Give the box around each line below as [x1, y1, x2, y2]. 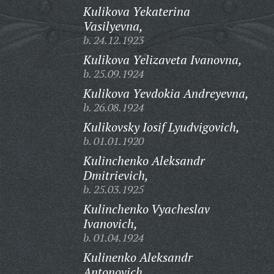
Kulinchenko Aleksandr [83, 152, 205, 169]
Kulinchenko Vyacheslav [83, 201, 210, 217]
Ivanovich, [83, 215, 138, 232]
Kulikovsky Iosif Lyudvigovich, [83, 119, 240, 135]
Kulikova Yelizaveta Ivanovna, [83, 51, 242, 68]
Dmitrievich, [83, 167, 149, 183]
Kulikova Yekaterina [83, 3, 190, 20]
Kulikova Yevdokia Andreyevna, [83, 85, 249, 102]
